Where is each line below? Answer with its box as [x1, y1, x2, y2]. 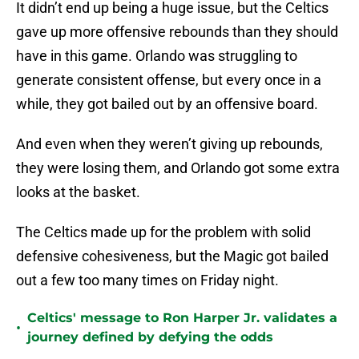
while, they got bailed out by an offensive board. [16, 95, 318, 113]
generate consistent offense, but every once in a [16, 71, 321, 89]
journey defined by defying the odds [27, 329, 273, 345]
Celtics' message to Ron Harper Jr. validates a [27, 310, 337, 326]
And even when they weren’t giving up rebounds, [16, 135, 323, 153]
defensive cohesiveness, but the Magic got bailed [16, 248, 329, 265]
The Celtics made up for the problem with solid [16, 224, 311, 241]
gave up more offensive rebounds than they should [16, 23, 338, 41]
